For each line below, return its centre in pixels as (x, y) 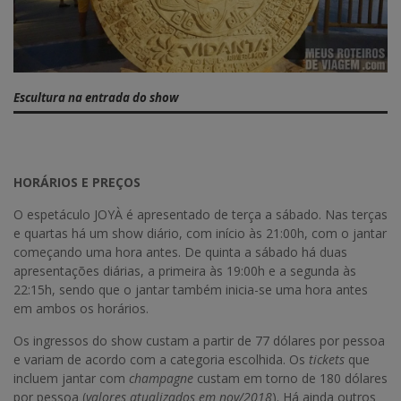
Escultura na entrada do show (96, 97)
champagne (161, 379)
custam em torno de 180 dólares (290, 379)
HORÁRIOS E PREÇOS (77, 183)
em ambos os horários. (81, 309)
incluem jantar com (71, 379)
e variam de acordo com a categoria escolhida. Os (161, 360)
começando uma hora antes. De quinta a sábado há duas (180, 252)
